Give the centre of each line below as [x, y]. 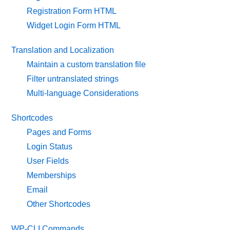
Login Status [50, 147]
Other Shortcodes [59, 204]
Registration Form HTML [72, 11]
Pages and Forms [59, 132]
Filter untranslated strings [73, 79]
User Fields [48, 161]
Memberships [52, 175]
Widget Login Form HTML [74, 25]
